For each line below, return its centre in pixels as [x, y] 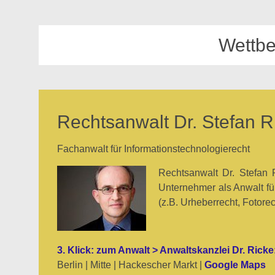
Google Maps [235, 265]
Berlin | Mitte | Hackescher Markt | [131, 265]
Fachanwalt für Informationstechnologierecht [153, 149]
